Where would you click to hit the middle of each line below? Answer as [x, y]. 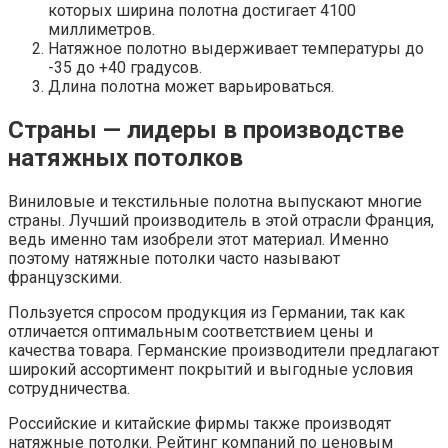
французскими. [65, 278]
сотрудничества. [69, 389]
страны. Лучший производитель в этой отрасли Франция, [221, 221]
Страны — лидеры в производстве [206, 130]
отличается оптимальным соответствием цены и [190, 332]
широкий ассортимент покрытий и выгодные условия [210, 370]
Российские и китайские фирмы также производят [199, 424]
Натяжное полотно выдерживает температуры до [236, 49]
